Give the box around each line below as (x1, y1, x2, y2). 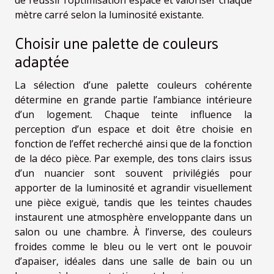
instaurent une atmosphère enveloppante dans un (15, 210, 252, 224)
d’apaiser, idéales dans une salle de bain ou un (15, 254, 252, 268)
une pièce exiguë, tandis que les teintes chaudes (15, 196, 252, 210)
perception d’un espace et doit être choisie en (15, 122, 252, 136)
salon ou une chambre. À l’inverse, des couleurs (15, 225, 252, 239)
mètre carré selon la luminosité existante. (15, 8, 204, 22)
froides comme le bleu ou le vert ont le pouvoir (15, 240, 252, 254)
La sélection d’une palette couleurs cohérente (15, 78, 252, 92)
